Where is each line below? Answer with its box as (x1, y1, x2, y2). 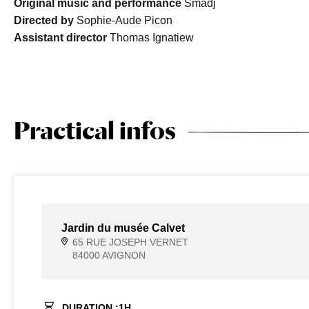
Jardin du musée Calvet (61, 222, 185, 234)
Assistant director (13, 32, 107, 43)
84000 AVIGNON (72, 250, 146, 261)
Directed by (13, 14, 74, 26)
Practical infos (13, 115, 176, 146)
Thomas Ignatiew (106, 32, 194, 43)
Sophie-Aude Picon (73, 14, 172, 26)
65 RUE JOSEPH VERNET (72, 237, 188, 248)
